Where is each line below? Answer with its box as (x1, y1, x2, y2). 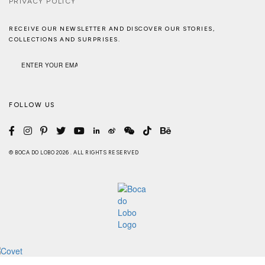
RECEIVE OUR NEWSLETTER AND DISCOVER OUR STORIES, (9, 24, 215, 33)
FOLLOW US (9, 101, 55, 109)
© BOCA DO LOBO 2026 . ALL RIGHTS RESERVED (9, 148, 139, 156)
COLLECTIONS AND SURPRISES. (9, 35, 120, 43)
